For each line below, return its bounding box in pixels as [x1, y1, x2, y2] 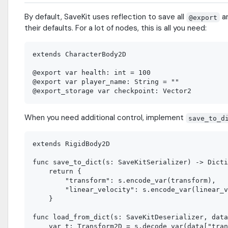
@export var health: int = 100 [33, 69, 151, 77]
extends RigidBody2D [33, 140, 110, 148]
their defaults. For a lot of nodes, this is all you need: [24, 23, 207, 34]
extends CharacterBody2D [33, 50, 126, 59]
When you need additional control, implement [24, 112, 186, 123]
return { [33, 167, 81, 176]
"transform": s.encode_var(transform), [33, 177, 216, 185]
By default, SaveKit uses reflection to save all [24, 12, 186, 22]
